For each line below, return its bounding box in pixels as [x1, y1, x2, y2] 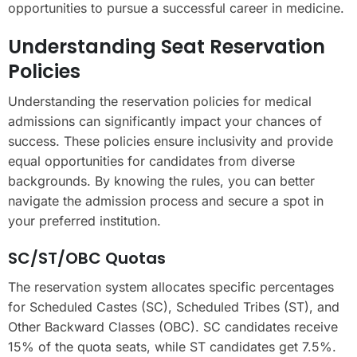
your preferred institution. [8, 212, 161, 229]
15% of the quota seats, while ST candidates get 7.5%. [8, 338, 336, 355]
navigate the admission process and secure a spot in [8, 192, 324, 209]
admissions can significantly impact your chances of [8, 112, 322, 129]
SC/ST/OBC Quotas [8, 246, 166, 269]
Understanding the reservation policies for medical [8, 92, 312, 109]
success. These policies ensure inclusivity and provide [8, 132, 333, 149]
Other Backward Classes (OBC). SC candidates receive [8, 318, 338, 335]
